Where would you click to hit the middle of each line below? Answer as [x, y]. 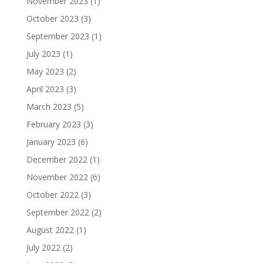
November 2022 [57, 177]
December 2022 [57, 159]
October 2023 [52, 18]
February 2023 [53, 124]
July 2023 [43, 54]
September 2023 [58, 36]
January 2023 [51, 142]
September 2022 [58, 212]
